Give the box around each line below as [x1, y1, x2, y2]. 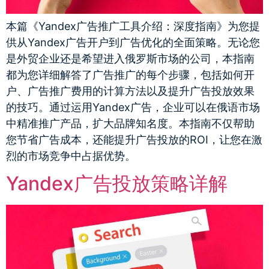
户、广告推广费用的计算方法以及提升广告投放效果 [6, 84, 255, 97]
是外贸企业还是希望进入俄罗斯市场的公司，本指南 [6, 52, 255, 65]
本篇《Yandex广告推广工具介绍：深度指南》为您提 [6, 19, 260, 32]
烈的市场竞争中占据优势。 [6, 149, 136, 162]
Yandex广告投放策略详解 [6, 171, 228, 195]
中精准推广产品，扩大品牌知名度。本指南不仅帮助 [6, 116, 255, 130]
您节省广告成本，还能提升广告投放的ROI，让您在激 [6, 133, 262, 146]
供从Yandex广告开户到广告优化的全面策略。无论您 [6, 35, 260, 49]
